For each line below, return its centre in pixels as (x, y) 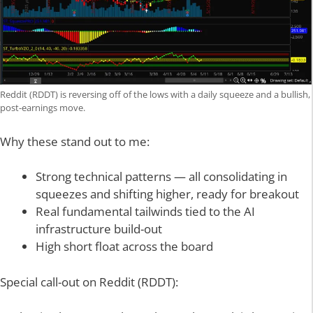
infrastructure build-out (99, 229)
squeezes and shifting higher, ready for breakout (167, 194)
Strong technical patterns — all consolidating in (161, 177)
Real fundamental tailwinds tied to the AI (145, 212)
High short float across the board (124, 247)
